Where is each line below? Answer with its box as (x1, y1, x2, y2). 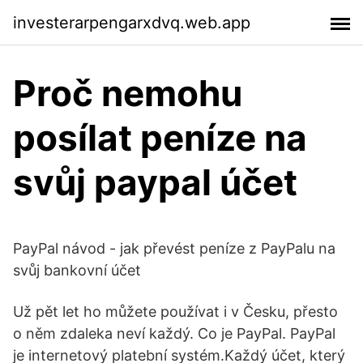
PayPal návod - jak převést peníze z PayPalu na (13, 240, 335, 257)
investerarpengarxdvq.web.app (13, 12, 250, 32)
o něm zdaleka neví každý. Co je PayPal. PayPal (13, 325, 335, 342)
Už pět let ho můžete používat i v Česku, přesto (13, 303, 338, 320)
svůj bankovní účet (13, 262, 141, 279)
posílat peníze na (13, 116, 307, 160)
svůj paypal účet (13, 160, 297, 204)
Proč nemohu (13, 71, 242, 115)
